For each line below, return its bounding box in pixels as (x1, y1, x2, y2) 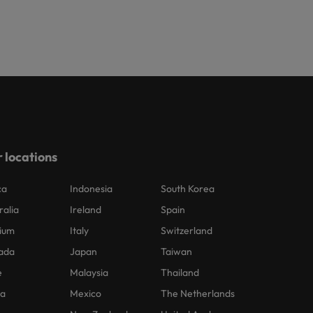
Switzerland (161, 224, 213, 237)
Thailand (161, 266, 200, 279)
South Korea (161, 182, 215, 195)
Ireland (70, 203, 102, 216)
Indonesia (70, 182, 113, 195)
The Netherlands (161, 287, 235, 300)
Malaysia (70, 266, 109, 279)
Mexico (70, 287, 102, 300)
